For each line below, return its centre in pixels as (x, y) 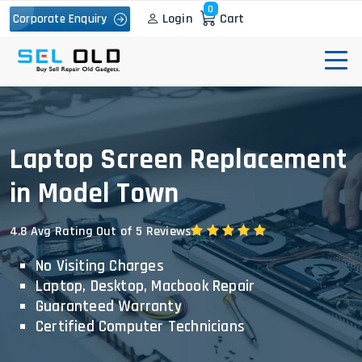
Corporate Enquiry (63, 19)
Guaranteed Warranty (109, 307)
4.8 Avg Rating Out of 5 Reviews (101, 232)
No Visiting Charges (100, 266)
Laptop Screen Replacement (179, 160)
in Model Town (95, 194)
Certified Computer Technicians (140, 327)
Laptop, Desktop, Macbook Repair (145, 286)
